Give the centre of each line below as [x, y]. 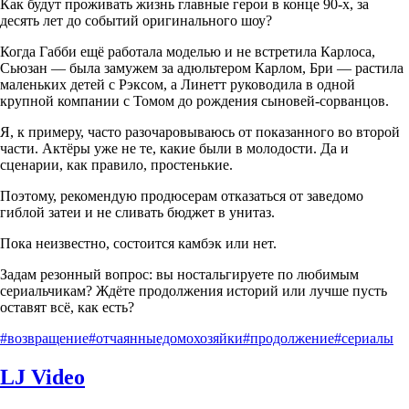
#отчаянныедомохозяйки [166, 338]
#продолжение [288, 338]
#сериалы [364, 338]
